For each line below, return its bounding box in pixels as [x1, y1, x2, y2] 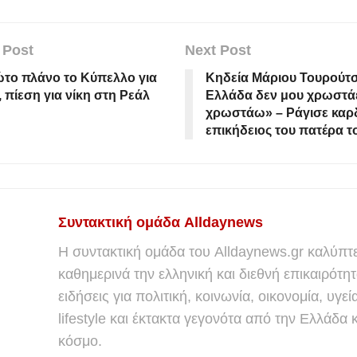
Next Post [184, 41, 251, 58]
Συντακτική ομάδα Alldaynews [58, 214, 263, 230]
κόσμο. [58, 332, 102, 349]
